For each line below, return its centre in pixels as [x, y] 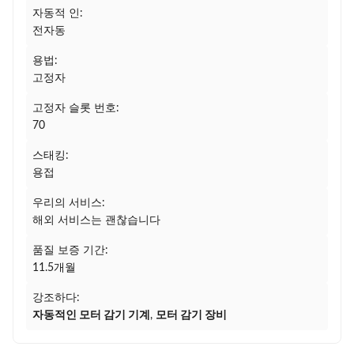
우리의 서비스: [69, 203]
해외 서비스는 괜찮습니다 [96, 220]
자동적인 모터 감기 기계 [91, 315]
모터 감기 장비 [191, 315]
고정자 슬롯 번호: [76, 108]
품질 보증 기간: [70, 250]
